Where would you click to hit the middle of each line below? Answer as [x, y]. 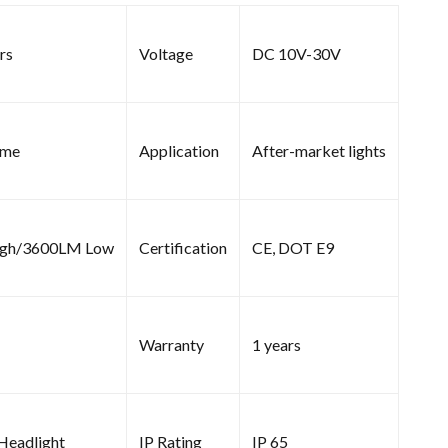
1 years [276, 344]
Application [179, 150]
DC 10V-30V [296, 53]
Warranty [171, 344]
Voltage [166, 53]
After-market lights [319, 150]
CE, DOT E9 [293, 247]
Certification [183, 247]
